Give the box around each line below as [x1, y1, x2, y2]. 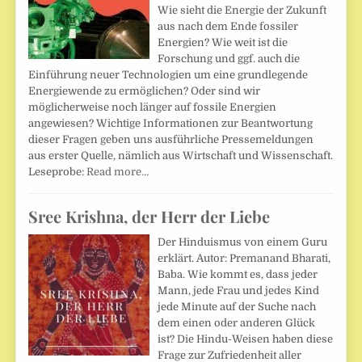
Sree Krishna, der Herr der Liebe [28, 204, 271, 227]
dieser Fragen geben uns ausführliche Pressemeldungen [28, 133, 314, 146]
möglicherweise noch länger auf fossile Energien [28, 101, 277, 114]
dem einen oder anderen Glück [158, 316, 316, 329]
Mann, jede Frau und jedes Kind [158, 284, 320, 297]
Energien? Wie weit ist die [158, 36, 288, 49]
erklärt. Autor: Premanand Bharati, [158, 251, 331, 264]
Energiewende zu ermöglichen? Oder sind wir [28, 85, 261, 98]
